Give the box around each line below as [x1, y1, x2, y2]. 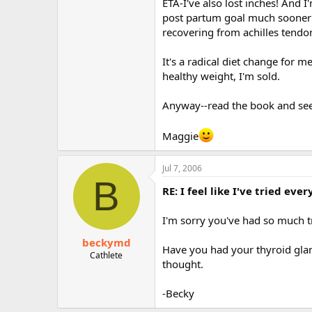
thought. [162, 257, 203, 271]
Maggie [162, 129, 198, 143]
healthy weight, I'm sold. [162, 69, 280, 83]
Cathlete [90, 249, 123, 261]
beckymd [81, 235, 131, 249]
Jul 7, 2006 [162, 162, 202, 174]
